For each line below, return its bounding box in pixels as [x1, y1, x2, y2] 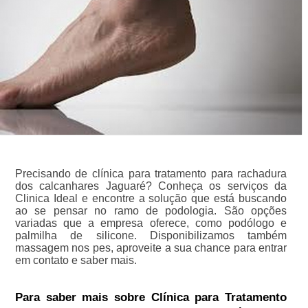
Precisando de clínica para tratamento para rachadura [14, 167, 287, 179]
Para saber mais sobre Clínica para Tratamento [14, 290, 287, 304]
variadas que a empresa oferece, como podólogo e [14, 217, 287, 229]
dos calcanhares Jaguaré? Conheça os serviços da [14, 179, 287, 192]
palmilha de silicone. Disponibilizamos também [14, 229, 287, 241]
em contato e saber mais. [14, 254, 137, 266]
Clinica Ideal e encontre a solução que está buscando [14, 192, 287, 204]
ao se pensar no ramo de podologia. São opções [14, 204, 287, 217]
